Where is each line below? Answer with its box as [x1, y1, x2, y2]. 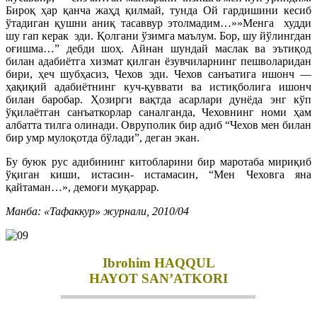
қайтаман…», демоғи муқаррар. [6, 180, 159, 193]
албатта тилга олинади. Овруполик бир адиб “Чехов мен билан [6, 118, 311, 131]
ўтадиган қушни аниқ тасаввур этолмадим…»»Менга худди [6, 16, 311, 29]
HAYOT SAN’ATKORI [89, 270, 228, 286]
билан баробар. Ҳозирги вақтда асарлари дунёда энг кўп [6, 93, 311, 105]
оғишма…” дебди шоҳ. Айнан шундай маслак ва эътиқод [6, 42, 311, 54]
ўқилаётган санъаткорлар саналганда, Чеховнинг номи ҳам [6, 105, 311, 118]
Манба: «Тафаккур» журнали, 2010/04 [6, 204, 189, 217]
